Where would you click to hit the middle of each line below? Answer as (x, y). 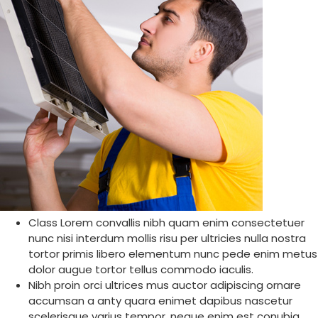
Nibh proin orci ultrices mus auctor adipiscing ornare (165, 285)
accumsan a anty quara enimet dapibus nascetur (160, 300)
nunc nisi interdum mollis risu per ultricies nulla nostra (167, 238)
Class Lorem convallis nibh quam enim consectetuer (166, 222)
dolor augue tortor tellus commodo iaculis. (141, 269)
